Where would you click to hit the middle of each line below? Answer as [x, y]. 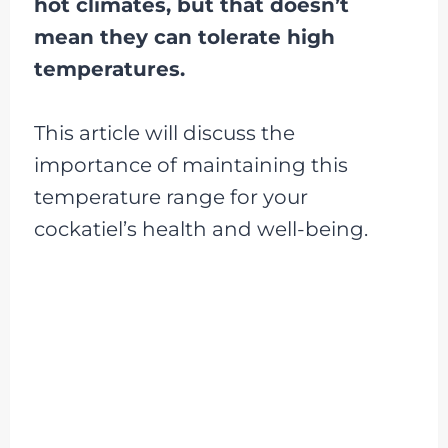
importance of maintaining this [190, 165]
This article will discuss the [164, 133]
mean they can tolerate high [184, 37]
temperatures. [109, 69]
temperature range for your [170, 197]
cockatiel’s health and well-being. [200, 229]
